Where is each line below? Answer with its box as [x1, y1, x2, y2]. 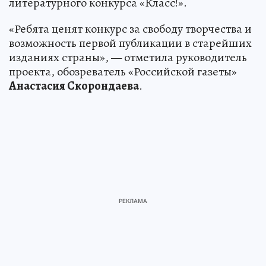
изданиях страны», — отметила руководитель [9, 49, 247, 65]
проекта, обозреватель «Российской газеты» [9, 63, 237, 80]
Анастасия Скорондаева [9, 77, 139, 94]
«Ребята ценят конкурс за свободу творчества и [9, 20, 252, 37]
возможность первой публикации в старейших [9, 34, 252, 51]
